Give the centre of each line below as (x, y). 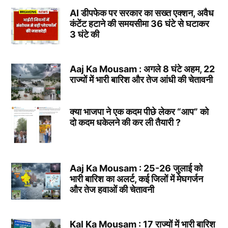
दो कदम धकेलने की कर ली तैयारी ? (125, 122)
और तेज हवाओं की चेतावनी (112, 189)
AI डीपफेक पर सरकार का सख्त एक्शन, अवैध (141, 13)
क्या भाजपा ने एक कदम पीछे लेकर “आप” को (139, 111)
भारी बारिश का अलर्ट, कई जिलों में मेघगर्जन (136, 179)
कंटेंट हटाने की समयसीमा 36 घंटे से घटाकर (139, 23)
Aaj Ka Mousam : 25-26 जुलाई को (136, 168)
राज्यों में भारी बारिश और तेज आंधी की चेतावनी (141, 80)
